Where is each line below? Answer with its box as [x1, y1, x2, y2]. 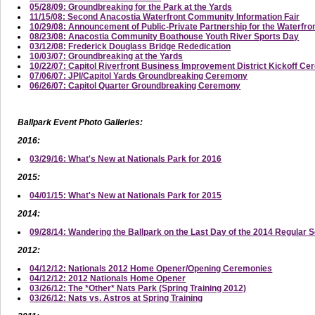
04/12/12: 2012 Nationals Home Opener [30, 273, 186, 283]
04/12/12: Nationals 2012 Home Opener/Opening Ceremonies [30, 263, 273, 274]
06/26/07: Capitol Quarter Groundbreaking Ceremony [30, 80, 241, 91]
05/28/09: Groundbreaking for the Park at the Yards [30, 1, 233, 12]
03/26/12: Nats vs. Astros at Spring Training [30, 292, 203, 303]
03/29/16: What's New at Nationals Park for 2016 [30, 153, 222, 164]
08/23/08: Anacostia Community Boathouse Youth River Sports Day [30, 31, 300, 41]
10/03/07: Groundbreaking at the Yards [30, 51, 184, 61]
